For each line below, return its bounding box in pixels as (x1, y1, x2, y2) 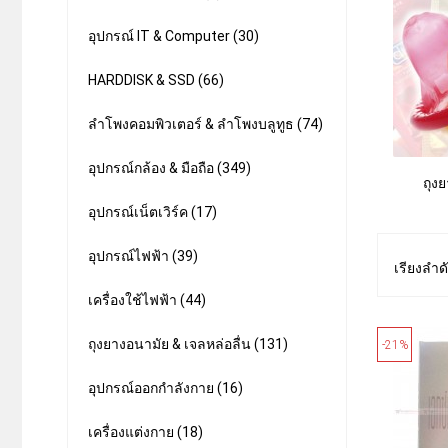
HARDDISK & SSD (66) (88, 72, 224, 88)
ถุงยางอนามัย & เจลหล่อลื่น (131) (88, 336, 288, 352)
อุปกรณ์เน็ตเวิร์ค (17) (88, 204, 217, 220)
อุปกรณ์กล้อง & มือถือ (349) (88, 160, 251, 176)
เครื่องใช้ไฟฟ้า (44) (88, 292, 206, 308)
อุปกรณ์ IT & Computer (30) (88, 28, 259, 44)
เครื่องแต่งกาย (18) (88, 424, 203, 440)
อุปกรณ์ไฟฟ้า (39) (88, 248, 198, 264)
